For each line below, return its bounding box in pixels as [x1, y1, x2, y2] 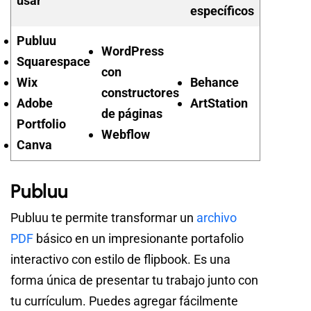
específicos [190, 3, 254, 18]
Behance [190, 74, 239, 90]
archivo [196, 210, 237, 225]
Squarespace [16, 53, 90, 69]
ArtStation [190, 95, 248, 110]
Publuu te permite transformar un [10, 210, 196, 225]
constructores [101, 85, 179, 100]
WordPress [101, 43, 164, 58]
